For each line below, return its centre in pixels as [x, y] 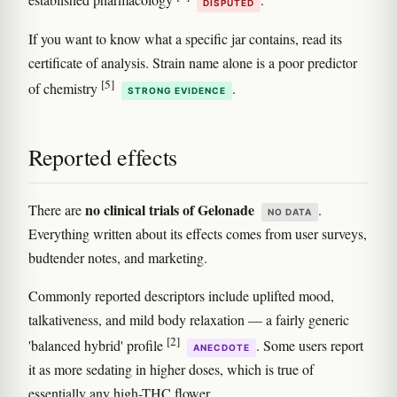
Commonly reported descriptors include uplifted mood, [181, 295]
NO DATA [290, 211]
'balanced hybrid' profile [97, 346]
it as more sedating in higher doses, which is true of [171, 370]
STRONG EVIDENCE [177, 90]
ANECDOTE [222, 348]
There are [57, 209]
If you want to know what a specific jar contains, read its [185, 38]
